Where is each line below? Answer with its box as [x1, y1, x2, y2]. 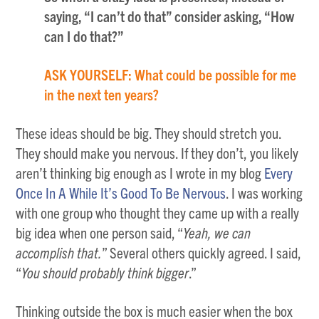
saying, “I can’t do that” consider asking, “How [44, 6, 295, 25]
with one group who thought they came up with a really [16, 203, 300, 221]
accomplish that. [16, 243, 103, 261]
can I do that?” [44, 26, 125, 45]
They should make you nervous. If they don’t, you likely [16, 143, 299, 162]
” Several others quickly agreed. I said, [102, 243, 302, 261]
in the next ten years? [44, 85, 159, 103]
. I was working [226, 183, 303, 202]
